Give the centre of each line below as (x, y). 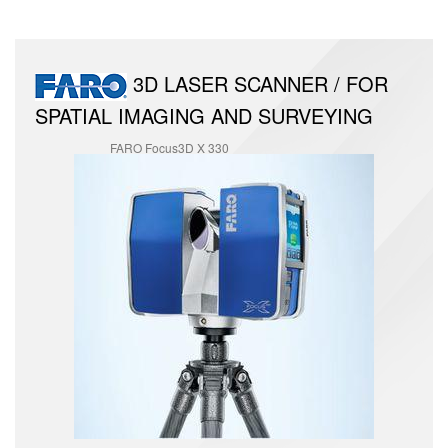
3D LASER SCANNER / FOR (257, 84)
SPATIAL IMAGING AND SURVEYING (204, 115)
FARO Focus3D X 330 (169, 147)
